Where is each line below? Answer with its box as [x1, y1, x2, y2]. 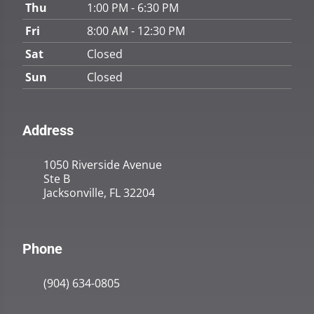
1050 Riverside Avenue [43, 157, 162, 173]
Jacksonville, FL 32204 [43, 185, 155, 201]
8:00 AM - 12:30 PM [87, 23, 185, 39]
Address [22, 122, 74, 139]
